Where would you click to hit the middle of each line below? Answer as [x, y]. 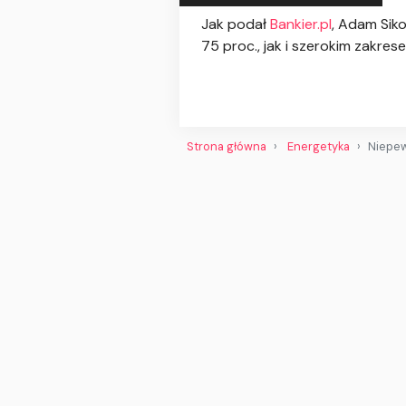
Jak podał [236, 24]
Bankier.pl [301, 24]
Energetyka [319, 146]
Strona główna [227, 146]
